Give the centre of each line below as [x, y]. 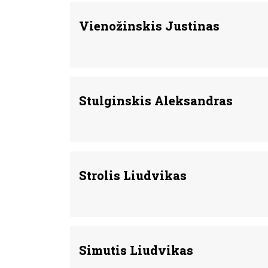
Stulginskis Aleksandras [156, 100]
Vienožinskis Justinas [149, 26]
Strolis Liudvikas [133, 175]
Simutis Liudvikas [136, 250]
